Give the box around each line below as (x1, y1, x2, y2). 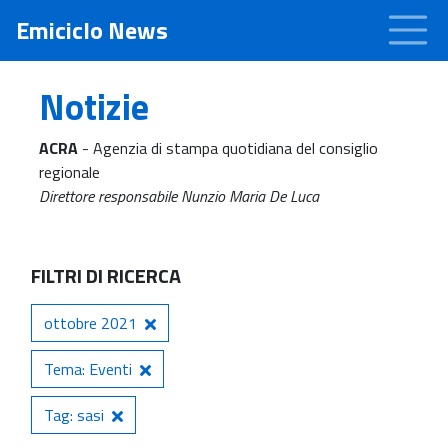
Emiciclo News (16, 12, 168, 49)
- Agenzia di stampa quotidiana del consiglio (78, 135, 378, 160)
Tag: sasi (44, 402, 104, 427)
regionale (39, 159, 100, 184)
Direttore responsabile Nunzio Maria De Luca (39, 183, 319, 208)
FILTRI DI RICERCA (31, 259, 181, 291)
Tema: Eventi (44, 356, 132, 381)
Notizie (39, 78, 149, 134)
